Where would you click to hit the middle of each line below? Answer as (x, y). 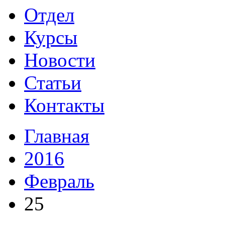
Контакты (64, 105)
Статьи (53, 83)
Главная (57, 136)
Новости (60, 60)
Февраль (59, 181)
